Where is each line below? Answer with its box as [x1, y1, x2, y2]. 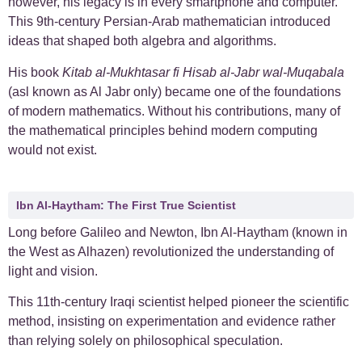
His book [8, 65, 62, 79]
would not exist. [8, 142, 97, 157]
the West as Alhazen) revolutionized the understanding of [8, 244, 334, 259]
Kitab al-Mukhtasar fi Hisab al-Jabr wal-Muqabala [62, 65, 344, 79]
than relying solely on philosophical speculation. [8, 334, 283, 348]
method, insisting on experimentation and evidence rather [8, 314, 335, 329]
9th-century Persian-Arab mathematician [36, 15, 267, 29]
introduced [270, 15, 330, 29]
